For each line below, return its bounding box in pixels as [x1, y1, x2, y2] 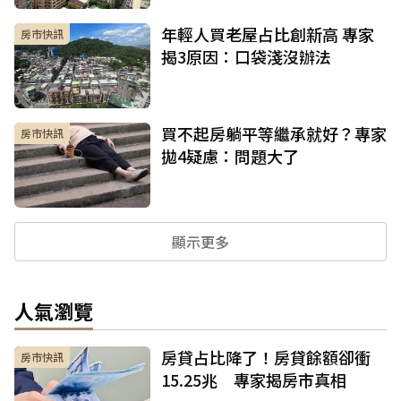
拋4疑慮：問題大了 [161, 144, 299, 168]
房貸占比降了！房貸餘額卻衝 [161, 346, 371, 370]
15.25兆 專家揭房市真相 [161, 368, 346, 392]
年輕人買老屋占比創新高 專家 [161, 22, 374, 47]
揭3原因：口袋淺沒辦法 [161, 45, 331, 69]
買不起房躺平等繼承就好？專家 [161, 122, 387, 146]
